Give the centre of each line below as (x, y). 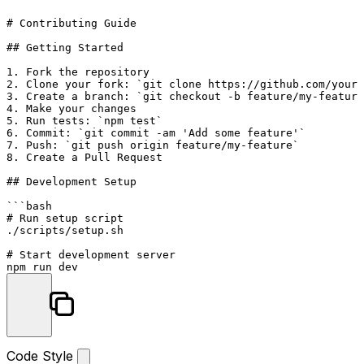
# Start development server (91, 254)
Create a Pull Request (91, 157)
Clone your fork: (78, 84)
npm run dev (42, 266)
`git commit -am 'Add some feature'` (192, 132)
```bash (29, 206)
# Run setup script (65, 218)
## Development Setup (71, 181)
